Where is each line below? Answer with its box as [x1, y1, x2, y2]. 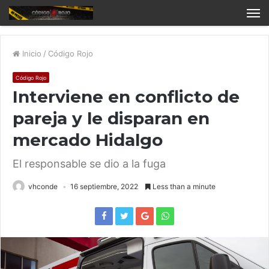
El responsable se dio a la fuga [13, 157, 166, 171]
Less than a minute [151, 182, 216, 192]
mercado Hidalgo [13, 130, 163, 151]
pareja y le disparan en [13, 108, 210, 129]
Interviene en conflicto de [13, 86, 240, 107]
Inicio [20, 49, 41, 59]
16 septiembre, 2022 [70, 182, 138, 192]
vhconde [28, 182, 58, 192]
